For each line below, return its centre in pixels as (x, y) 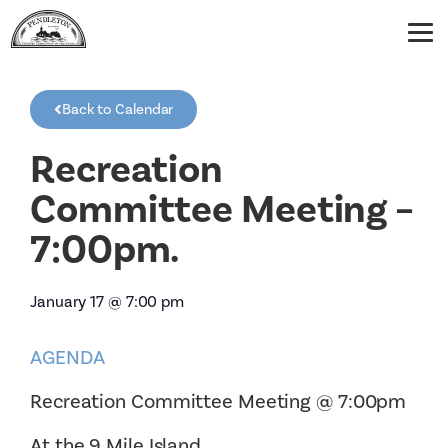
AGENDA (67, 357)
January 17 (67, 301)
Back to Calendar (117, 109)
